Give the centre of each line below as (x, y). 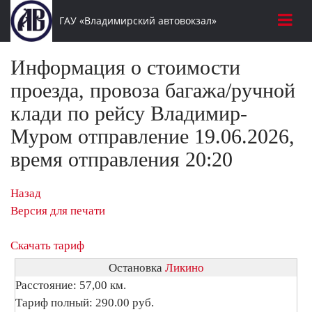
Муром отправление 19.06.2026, (153, 136)
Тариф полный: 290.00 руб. (85, 303)
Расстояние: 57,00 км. (71, 285)
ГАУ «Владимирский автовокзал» (138, 21)
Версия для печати (58, 211)
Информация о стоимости (125, 67)
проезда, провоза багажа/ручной (153, 90)
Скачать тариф (47, 245)
